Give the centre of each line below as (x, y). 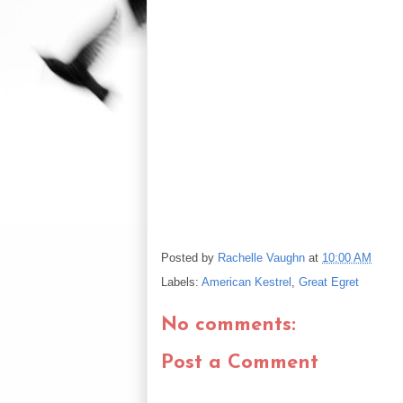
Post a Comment (240, 363)
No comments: (228, 325)
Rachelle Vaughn (261, 257)
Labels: (181, 282)
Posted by (189, 257)
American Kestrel (246, 282)
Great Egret (329, 282)
